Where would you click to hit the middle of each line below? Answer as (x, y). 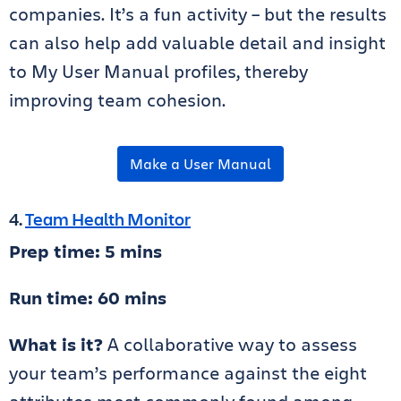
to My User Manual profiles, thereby (158, 72)
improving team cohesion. (117, 100)
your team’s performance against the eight (188, 373)
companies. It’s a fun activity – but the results (198, 14)
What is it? (58, 345)
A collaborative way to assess (232, 345)
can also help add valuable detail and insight (197, 43)
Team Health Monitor (108, 219)
